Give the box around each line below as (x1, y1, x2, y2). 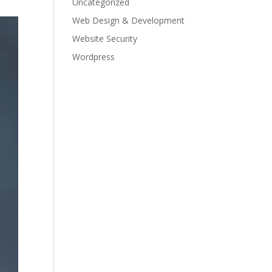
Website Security (72, 33, 138, 44)
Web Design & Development (72, 15, 185, 26)
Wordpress (72, 51, 115, 63)
